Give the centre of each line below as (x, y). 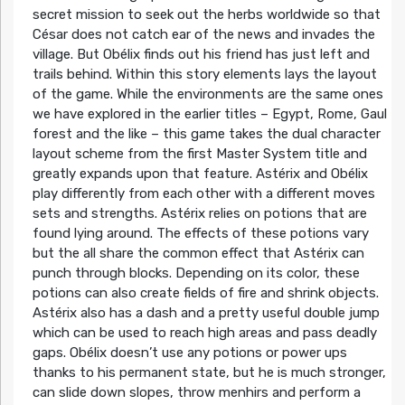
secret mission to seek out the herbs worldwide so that (206, 14)
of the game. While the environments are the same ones (207, 94)
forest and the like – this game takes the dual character (206, 133)
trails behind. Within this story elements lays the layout (204, 74)
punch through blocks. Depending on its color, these (196, 273)
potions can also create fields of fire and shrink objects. (205, 292)
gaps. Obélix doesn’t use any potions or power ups (189, 352)
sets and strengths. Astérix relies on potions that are (199, 213)
